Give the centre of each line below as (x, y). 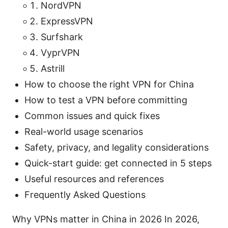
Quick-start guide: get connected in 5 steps (118, 163)
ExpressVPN (67, 21)
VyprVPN (60, 52)
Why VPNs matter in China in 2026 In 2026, (106, 219)
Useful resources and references (94, 179)
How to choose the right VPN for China (109, 84)
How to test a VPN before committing (106, 100)
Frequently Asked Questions (85, 194)
